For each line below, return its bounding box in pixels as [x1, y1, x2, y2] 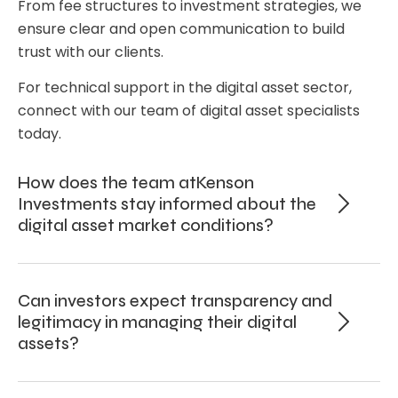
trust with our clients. [18, 42, 163, 63]
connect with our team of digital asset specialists [18, 100, 360, 122]
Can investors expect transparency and [18, 291, 332, 312]
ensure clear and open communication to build [18, 19, 345, 40]
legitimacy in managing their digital [18, 312, 297, 333]
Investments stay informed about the [18, 194, 316, 215]
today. [18, 123, 61, 145]
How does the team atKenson [18, 172, 254, 194]
